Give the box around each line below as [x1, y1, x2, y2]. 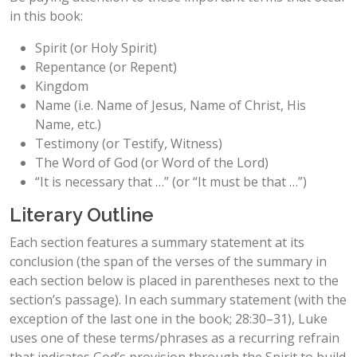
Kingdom [35, 76, 88, 95]
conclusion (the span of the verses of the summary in [10, 252, 327, 270]
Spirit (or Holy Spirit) [35, 38, 157, 57]
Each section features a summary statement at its [10, 233, 304, 251]
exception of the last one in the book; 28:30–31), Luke [10, 309, 328, 328]
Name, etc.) [35, 115, 101, 133]
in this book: [10, 6, 83, 25]
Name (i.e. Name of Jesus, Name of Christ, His [35, 96, 306, 114]
